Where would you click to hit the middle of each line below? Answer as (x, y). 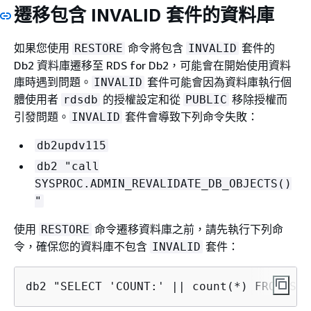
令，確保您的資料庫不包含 (82, 246)
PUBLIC (206, 99)
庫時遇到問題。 (53, 82)
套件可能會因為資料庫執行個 (218, 82)
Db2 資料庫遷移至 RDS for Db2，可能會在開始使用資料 (152, 65)
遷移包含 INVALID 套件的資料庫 (144, 15)
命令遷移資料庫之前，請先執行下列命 (187, 229)
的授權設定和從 (142, 99)
